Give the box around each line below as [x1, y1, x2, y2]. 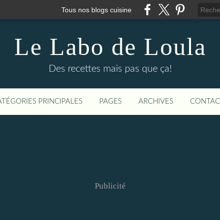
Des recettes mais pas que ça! [48, 64, 172, 74]
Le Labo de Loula [14, 33, 206, 60]
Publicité [94, 181, 126, 191]
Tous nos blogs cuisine [61, 5, 132, 14]
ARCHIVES [138, 98, 173, 105]
